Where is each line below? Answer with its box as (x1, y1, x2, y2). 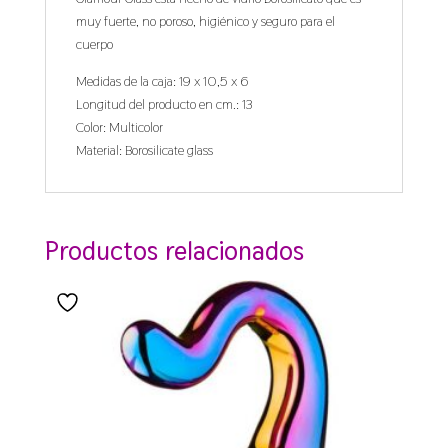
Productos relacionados (44, 234, 304, 269)
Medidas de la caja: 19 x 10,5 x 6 (75, 72, 248, 91)
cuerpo (75, 35, 113, 54)
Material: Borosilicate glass (75, 141, 213, 160)
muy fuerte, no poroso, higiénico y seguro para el (75, 12, 335, 31)
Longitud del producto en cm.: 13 (75, 95, 253, 114)
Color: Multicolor (75, 118, 163, 137)
